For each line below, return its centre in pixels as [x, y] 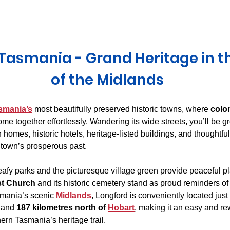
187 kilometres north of [62, 208]
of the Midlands [107, 80]
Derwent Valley [33, 17]
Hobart [121, 208]
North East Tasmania [120, 17]
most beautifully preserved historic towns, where [121, 109]
